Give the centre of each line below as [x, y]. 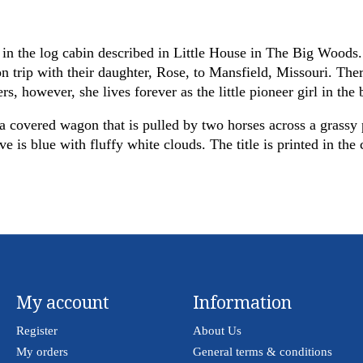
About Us [217, 330]
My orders [42, 351]
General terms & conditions [262, 351]
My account [62, 303]
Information [242, 303]
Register [36, 330]
